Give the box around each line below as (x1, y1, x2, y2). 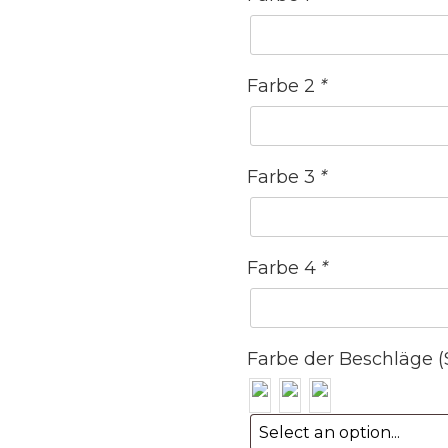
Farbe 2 (247, 75, 321, 97)
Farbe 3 (247, 166, 321, 188)
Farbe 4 (247, 257, 322, 279)
